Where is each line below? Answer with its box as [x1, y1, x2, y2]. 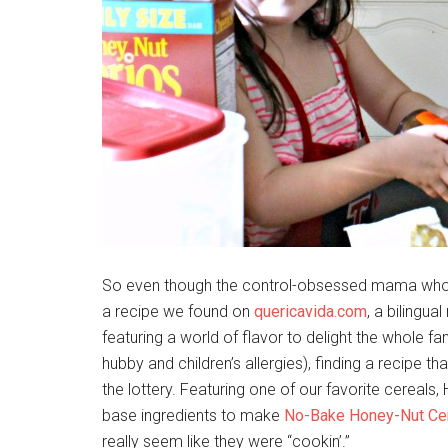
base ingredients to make [102, 406, 284, 425]
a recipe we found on [102, 302, 254, 321]
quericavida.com [254, 302, 367, 321]
